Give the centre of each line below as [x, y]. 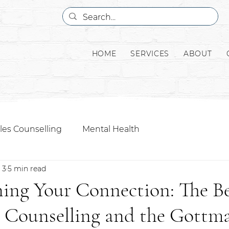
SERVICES [150, 54]
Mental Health [111, 129]
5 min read [27, 168]
